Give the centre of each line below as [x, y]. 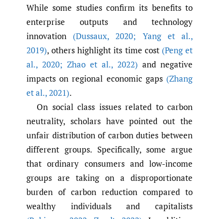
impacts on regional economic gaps [96, 79]
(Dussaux [90, 36]
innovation [50, 36]
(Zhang [179, 79]
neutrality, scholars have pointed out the [109, 121]
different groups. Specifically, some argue [109, 150]
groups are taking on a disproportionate [109, 178]
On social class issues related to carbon [115, 107]
